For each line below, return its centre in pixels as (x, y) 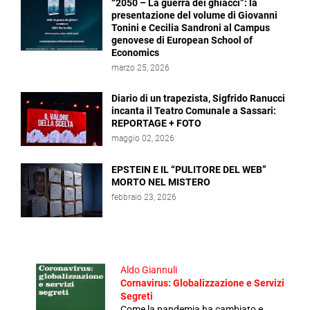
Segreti (137, 296)
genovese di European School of (182, 40)
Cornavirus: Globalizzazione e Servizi (202, 283)
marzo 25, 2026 (140, 68)
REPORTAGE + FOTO (156, 123)
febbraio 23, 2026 (144, 197)
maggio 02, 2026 (143, 138)
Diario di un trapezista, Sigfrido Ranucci (198, 98)
